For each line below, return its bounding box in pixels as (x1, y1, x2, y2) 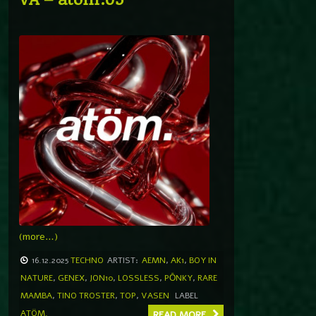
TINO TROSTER (57, 289, 115, 301)
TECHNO (71, 254, 104, 266)
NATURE (20, 272, 53, 284)
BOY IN (189, 254, 217, 266)
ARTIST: (107, 254, 138, 266)
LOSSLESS (118, 272, 159, 284)
